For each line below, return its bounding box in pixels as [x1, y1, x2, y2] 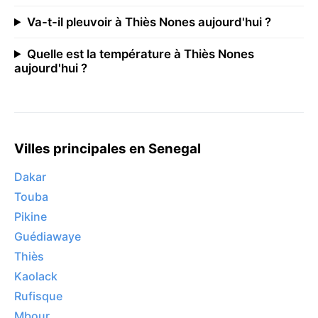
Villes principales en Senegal [14, 140, 201, 157]
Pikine [14, 209, 47, 224]
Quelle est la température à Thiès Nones [26, 46, 254, 61]
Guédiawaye [14, 229, 81, 244]
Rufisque [14, 289, 62, 304]
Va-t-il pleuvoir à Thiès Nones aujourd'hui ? [26, 14, 271, 29]
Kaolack [14, 269, 57, 284]
